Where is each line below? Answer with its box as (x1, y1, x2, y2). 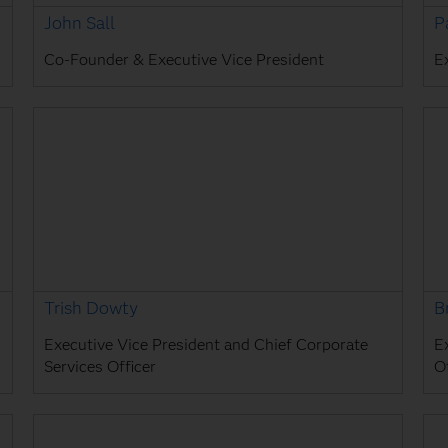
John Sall (44, 11, 116, 33)
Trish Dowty (44, 297, 139, 319)
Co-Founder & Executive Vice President (44, 49, 325, 69)
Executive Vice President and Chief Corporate (44, 335, 369, 355)
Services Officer (44, 357, 157, 377)
